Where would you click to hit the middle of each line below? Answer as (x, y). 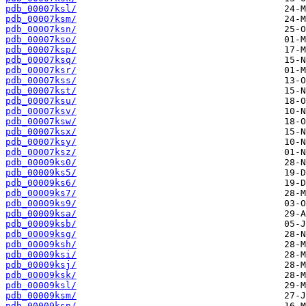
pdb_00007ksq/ (41, 60)
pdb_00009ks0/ (41, 163)
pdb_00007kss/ (41, 81)
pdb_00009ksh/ (41, 245)
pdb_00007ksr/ (41, 70)
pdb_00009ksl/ (41, 286)
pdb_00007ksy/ (41, 142)
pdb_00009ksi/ (41, 255)
